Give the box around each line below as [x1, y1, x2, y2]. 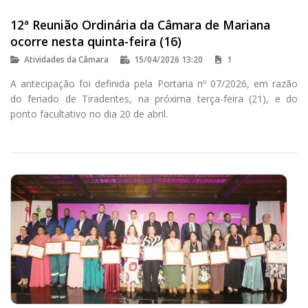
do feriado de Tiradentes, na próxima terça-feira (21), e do [10, 91, 298, 105]
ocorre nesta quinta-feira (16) [10, 32, 181, 49]
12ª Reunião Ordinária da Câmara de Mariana [10, 16, 270, 33]
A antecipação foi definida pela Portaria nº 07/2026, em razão [10, 76, 298, 90]
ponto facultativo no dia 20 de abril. [10, 107, 168, 120]
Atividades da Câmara [24, 53, 109, 65]
